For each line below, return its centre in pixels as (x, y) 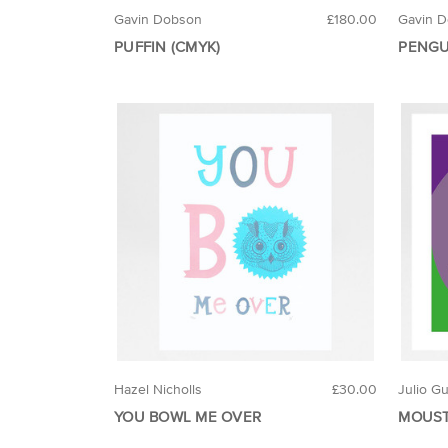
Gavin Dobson (158, 19)
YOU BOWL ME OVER (187, 416)
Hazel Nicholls (158, 388)
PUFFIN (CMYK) (167, 47)
